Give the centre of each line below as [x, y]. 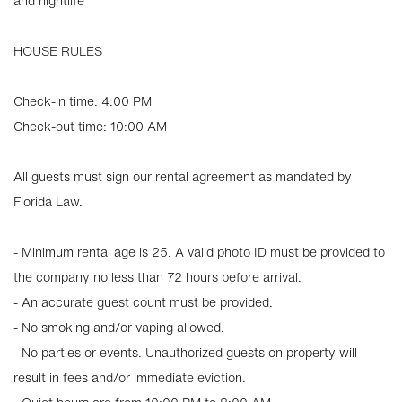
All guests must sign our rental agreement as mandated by [183, 176]
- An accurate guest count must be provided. [143, 302]
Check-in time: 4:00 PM [83, 101]
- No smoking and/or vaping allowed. [119, 327]
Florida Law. [48, 201]
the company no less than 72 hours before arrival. [157, 277]
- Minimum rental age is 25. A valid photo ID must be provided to [199, 252]
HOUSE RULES [58, 51]
